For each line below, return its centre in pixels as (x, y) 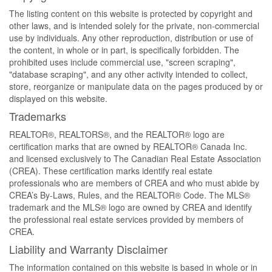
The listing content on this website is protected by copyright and (131, 14)
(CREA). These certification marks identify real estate (111, 171)
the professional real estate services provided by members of (126, 219)
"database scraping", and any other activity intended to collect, (128, 74)
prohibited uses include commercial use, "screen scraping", (122, 62)
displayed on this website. (58, 99)
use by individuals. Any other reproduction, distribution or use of (131, 38)
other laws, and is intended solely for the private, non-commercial (134, 26)
